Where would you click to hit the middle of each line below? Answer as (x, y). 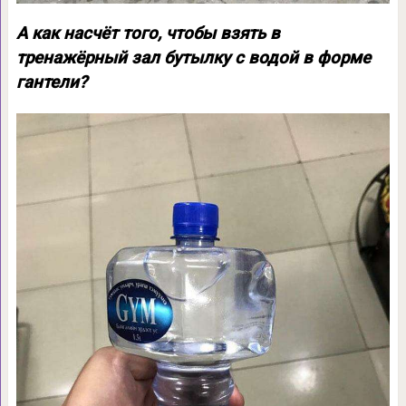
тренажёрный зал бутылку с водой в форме (193, 58)
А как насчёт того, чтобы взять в (148, 34)
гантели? (51, 83)
